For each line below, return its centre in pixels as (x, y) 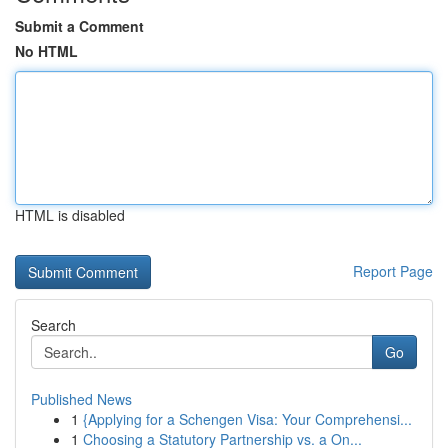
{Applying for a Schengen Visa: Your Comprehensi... (247, 419)
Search (53, 325)
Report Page (393, 271)
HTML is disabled (70, 215)
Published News (81, 399)
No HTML (46, 51)
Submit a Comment (79, 26)
